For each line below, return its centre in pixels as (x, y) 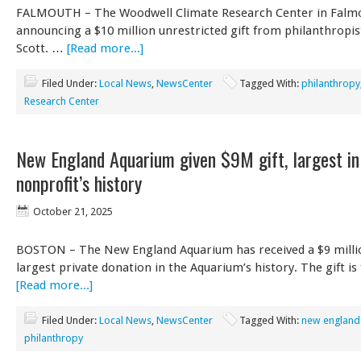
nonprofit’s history (79, 183)
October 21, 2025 (73, 211)
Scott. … (41, 48)
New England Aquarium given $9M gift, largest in (188, 158)
